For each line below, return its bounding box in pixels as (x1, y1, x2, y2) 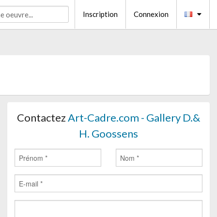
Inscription (83, 10, 118, 19)
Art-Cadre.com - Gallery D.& (68, 111, 200, 124)
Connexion (134, 10, 169, 19)
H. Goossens (79, 127, 138, 140)
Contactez (17, 111, 68, 124)
